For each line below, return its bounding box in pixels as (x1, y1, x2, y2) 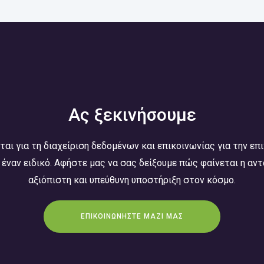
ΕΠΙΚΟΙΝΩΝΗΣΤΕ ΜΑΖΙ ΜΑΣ (81, 212, 183, 220)
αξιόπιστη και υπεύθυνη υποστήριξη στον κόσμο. (28, 174, 236, 186)
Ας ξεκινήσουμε (68, 104, 196, 125)
